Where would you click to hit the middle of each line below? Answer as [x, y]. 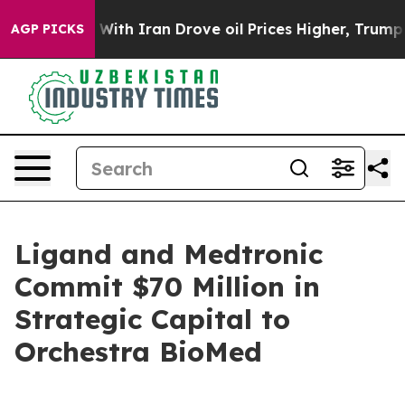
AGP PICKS [47, 29]
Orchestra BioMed [138, 352]
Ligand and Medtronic [169, 254]
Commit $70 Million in [167, 287]
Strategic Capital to [152, 319]
